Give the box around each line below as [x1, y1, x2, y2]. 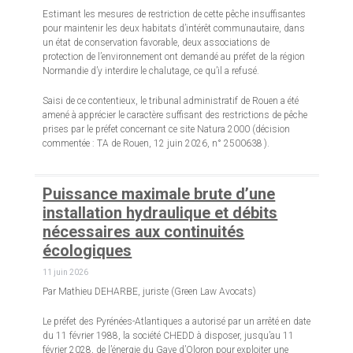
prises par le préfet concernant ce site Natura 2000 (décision [43, 124, 291, 136]
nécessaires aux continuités [43, 222, 245, 242]
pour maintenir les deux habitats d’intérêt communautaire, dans [43, 23, 306, 35]
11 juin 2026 [43, 268, 89, 277]
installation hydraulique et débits [43, 203, 278, 223]
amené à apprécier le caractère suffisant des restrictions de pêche [43, 110, 308, 121]
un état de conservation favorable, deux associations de [43, 37, 270, 49]
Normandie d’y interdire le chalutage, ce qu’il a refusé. [43, 65, 260, 77]
